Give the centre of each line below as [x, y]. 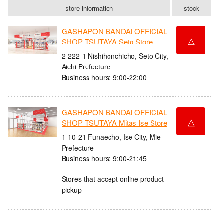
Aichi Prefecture [86, 66]
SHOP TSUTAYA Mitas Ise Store [114, 123]
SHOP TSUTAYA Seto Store [107, 42]
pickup [72, 189]
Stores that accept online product [113, 179]
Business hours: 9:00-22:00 [104, 77]
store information [89, 8]
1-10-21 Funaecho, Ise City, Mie [111, 137]
